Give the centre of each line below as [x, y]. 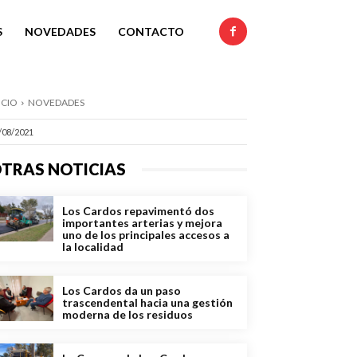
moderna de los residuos [127, 315]
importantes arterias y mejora [142, 223]
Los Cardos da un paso [122, 291]
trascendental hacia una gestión [147, 303]
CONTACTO [151, 31]
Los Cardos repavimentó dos [138, 211]
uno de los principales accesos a [146, 235]
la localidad [93, 247]
